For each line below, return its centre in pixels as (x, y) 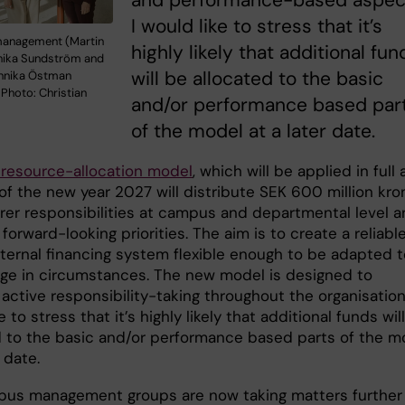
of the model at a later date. (256, 132)
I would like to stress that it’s (257, 27)
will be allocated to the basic (258, 79)
